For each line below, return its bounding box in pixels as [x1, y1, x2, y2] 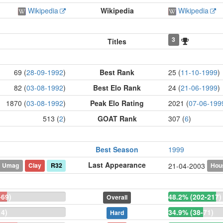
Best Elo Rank [93, 83, 141, 93]
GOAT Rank [97, 113, 137, 123]
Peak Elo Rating [90, 98, 144, 108]
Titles [108, 36, 126, 46]
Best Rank [100, 67, 134, 77]
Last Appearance [88, 160, 146, 170]
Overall [107, 193, 127, 202]
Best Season [96, 144, 138, 154]
